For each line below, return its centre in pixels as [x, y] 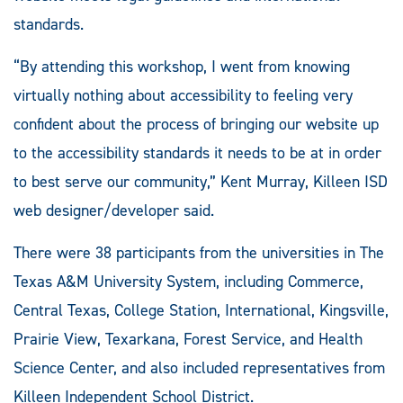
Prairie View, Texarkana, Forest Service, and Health [188, 339]
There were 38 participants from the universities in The [199, 252]
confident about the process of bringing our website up [196, 124]
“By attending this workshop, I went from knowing [182, 66]
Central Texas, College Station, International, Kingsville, [201, 310]
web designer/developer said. [114, 210]
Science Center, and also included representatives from [199, 367]
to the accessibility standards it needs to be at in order [197, 152]
